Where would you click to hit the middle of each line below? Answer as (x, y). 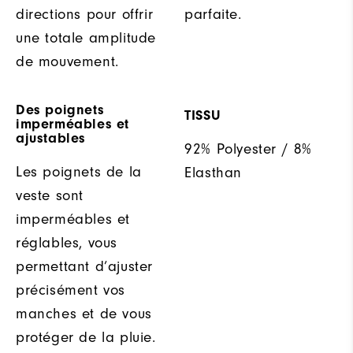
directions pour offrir (85, 14)
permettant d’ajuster (85, 266)
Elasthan (213, 172)
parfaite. (213, 14)
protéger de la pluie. (86, 337)
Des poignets (60, 110)
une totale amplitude (86, 37)
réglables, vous (67, 242)
